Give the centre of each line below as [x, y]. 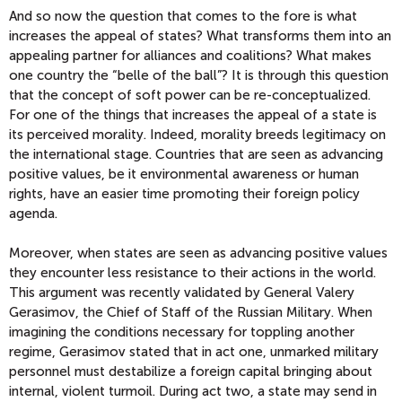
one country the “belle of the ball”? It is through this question [199, 76]
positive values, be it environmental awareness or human [184, 175]
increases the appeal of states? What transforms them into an [200, 36]
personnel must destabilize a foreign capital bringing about [191, 372]
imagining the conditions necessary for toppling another [182, 332]
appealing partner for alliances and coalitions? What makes [190, 56]
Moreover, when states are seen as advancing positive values [198, 253]
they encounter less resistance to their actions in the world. [192, 273]
